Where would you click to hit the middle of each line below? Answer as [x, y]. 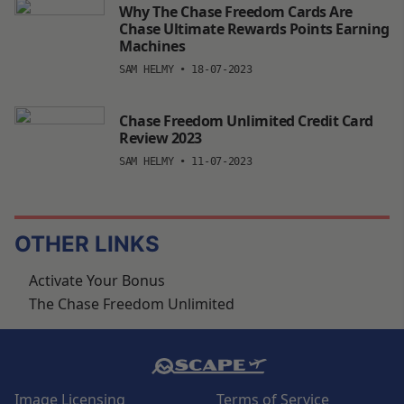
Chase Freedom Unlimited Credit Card [246, 120]
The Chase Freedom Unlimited [132, 303]
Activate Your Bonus [97, 280]
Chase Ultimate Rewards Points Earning [254, 28]
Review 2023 [161, 138]
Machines [152, 46]
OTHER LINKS [87, 243]
